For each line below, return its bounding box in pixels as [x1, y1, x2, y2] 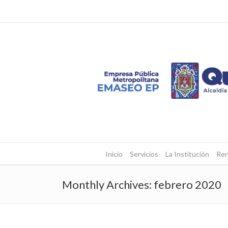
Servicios [129, 150, 158, 158]
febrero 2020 [154, 178, 221, 191]
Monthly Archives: [62, 178, 154, 191]
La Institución [165, 150, 209, 158]
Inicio [105, 150, 123, 158]
